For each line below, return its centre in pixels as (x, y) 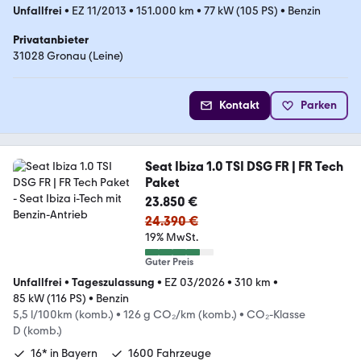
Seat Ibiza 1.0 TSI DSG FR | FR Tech (244, 166)
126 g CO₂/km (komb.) (180, 314)
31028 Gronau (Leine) (68, 56)
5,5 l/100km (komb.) (63, 314)
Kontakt (239, 105)
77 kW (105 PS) (241, 10)
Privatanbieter (51, 39)
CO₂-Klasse (276, 314)
